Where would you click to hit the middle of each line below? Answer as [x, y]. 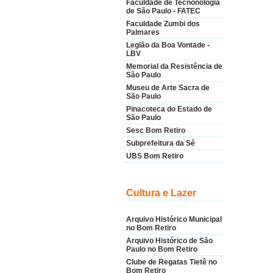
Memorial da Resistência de [174, 66]
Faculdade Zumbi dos [163, 24]
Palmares [143, 32]
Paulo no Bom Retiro [162, 249]
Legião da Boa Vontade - [168, 45]
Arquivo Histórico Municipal [174, 219]
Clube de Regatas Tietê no [172, 262]
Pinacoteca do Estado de [169, 109]
